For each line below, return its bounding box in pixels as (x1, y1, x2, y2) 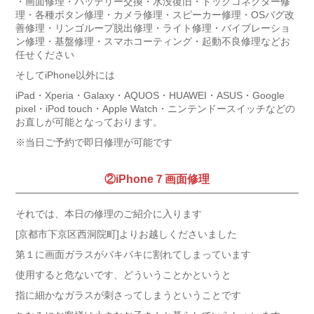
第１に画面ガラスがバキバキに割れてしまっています (15, 249, 251, 260)
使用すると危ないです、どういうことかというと (15, 269, 231, 280)
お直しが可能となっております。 (15, 116, 163, 128)
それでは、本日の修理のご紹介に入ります (15, 208, 202, 219)
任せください (15, 49, 74, 60)
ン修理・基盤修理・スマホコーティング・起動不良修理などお (15, 36, 290, 47)
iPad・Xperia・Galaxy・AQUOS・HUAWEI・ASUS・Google (15, 90, 285, 101)
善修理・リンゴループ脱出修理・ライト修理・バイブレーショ (15, 22, 290, 34)
